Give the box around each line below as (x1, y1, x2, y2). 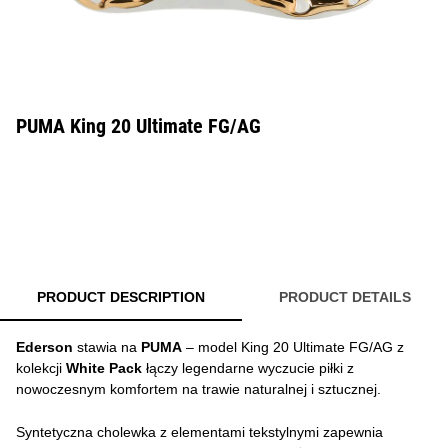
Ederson (16, 339, 73, 355)
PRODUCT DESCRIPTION (37, 289, 205, 305)
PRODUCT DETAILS (279, 289, 411, 305)
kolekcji (16, 360, 66, 376)
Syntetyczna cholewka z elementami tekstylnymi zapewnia (16, 424, 383, 440)
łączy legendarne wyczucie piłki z (142, 360, 354, 376)
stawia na (73, 339, 141, 355)
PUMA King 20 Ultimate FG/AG (16, 114, 261, 138)
